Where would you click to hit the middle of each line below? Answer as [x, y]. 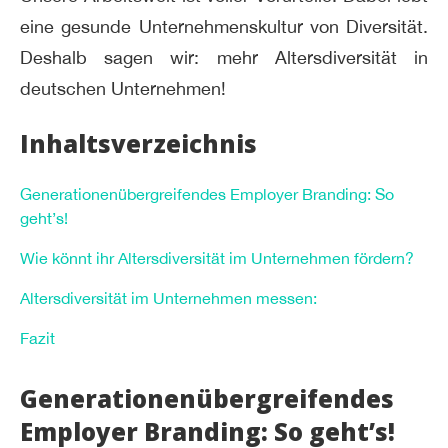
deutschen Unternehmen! [125, 89]
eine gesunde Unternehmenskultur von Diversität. [224, 27]
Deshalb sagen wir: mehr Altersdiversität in [224, 58]
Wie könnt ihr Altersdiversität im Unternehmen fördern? [217, 257]
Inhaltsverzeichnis [138, 143]
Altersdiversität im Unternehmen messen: [168, 297]
